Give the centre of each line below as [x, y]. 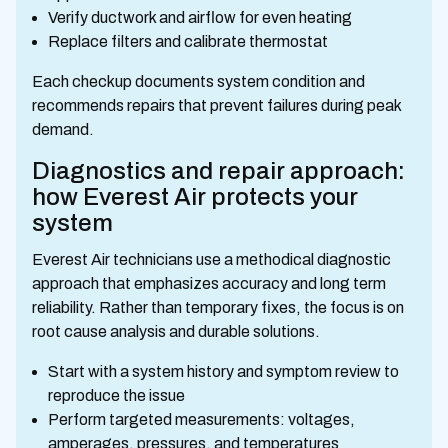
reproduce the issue [116, 395]
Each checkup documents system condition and [198, 81]
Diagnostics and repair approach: [218, 171]
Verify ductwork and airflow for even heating [200, 17]
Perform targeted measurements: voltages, [201, 419]
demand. [63, 129]
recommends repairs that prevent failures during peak [216, 105]
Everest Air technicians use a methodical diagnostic [211, 259]
